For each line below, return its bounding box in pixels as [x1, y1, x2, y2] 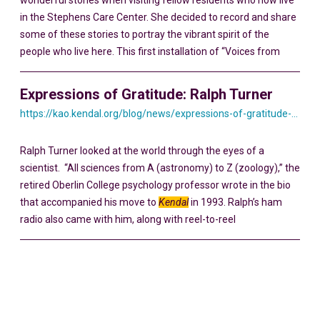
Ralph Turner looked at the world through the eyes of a [20, 145, 264, 156]
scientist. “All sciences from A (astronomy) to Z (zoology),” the [20, 162, 300, 174]
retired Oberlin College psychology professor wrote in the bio [20, 179, 291, 191]
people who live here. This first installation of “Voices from [20, 46, 280, 57]
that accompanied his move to [20, 196, 159, 208]
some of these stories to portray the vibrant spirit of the [20, 29, 269, 40]
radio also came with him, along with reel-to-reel [20, 214, 236, 225]
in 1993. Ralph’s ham [189, 196, 282, 208]
